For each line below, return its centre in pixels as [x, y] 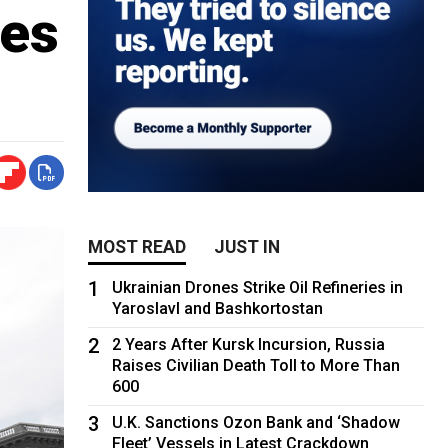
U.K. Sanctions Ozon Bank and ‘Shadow [256, 422]
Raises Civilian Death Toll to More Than [256, 365]
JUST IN [247, 246]
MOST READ [137, 246]
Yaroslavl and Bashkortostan [218, 308]
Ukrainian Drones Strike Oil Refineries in [258, 287]
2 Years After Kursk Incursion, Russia [249, 344]
